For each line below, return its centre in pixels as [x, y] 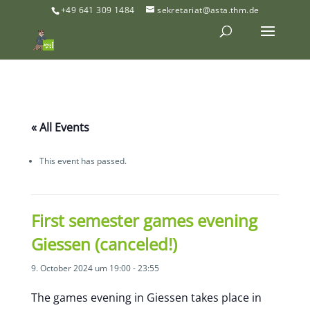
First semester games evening [144, 220]
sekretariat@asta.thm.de [208, 10]
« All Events [60, 127]
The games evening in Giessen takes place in [146, 298]
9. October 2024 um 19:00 [81, 268]
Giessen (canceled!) [104, 244]
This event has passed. [83, 161]
